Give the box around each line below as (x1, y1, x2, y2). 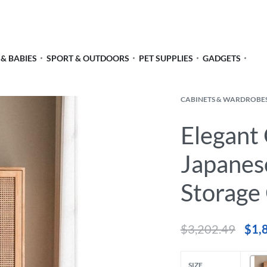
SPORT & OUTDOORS (46, 53, 129, 63)
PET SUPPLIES (139, 53, 193, 63)
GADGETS (203, 53, 241, 63)
